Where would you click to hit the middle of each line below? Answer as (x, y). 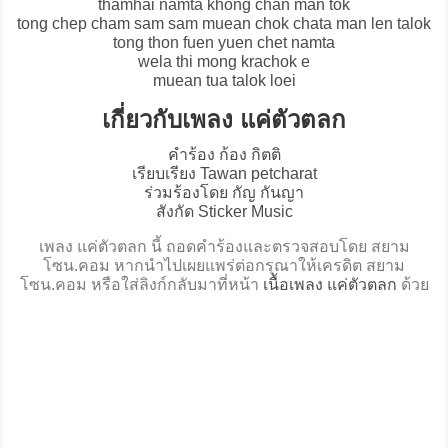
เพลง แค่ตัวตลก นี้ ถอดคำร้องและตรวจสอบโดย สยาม (224, 247)
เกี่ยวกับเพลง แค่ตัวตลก (224, 120)
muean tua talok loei (224, 81)
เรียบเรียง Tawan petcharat (224, 174)
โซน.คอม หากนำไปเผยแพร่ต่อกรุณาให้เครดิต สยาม (224, 266)
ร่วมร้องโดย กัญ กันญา (224, 193)
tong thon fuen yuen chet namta (224, 43)
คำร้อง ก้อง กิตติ (224, 155)
